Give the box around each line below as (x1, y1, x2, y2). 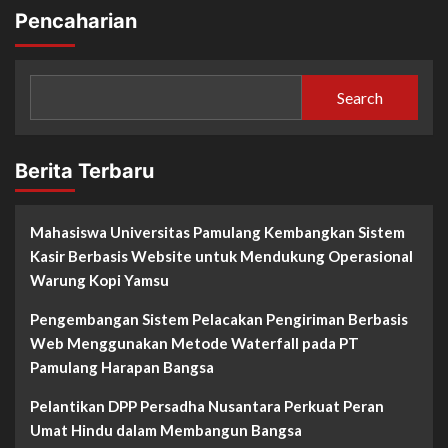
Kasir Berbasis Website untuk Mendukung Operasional (30, 247, 413, 266)
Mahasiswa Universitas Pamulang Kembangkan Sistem (30, 223, 405, 242)
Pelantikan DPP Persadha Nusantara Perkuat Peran (30, 397, 384, 416)
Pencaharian (15, 9, 137, 34)
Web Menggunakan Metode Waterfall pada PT (30, 334, 359, 353)
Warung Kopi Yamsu (30, 271, 169, 290)
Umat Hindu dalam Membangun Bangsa (30, 421, 302, 440)
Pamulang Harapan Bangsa (30, 358, 214, 377)
